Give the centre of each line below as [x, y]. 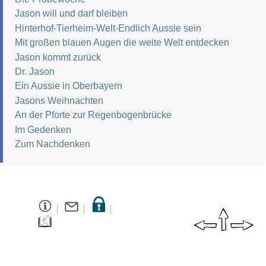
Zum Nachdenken [53, 144]
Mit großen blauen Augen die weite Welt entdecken [122, 43]
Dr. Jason [35, 71]
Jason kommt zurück [58, 57]
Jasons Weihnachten [59, 100]
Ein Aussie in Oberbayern [69, 86]
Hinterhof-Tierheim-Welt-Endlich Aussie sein [108, 28]
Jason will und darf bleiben [71, 14]
